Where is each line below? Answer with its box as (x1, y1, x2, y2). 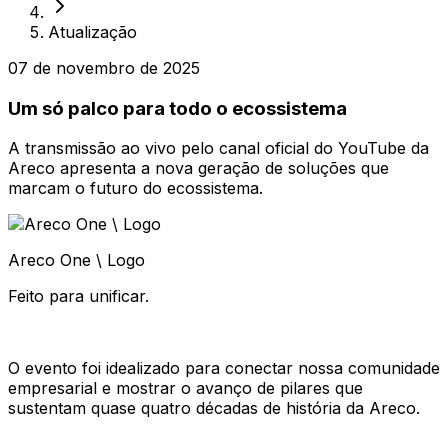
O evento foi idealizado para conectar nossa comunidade (8, 358, 440, 379)
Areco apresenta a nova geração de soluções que (8, 158, 389, 179)
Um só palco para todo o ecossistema (8, 96, 347, 120)
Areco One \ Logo (8, 250, 145, 271)
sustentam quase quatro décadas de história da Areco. (8, 398, 420, 419)
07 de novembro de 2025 (8, 58, 200, 78)
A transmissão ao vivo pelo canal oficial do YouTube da (8, 138, 429, 159)
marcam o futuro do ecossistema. (8, 178, 263, 199)
